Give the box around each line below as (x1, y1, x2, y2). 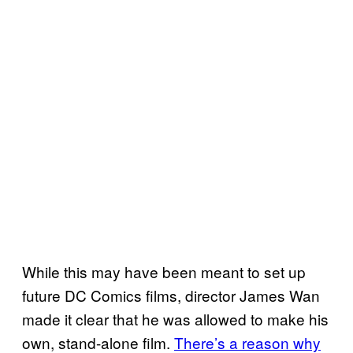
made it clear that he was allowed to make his (22, 307, 329, 329)
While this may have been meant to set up (22, 260, 306, 282)
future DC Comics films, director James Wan (22, 284, 320, 306)
